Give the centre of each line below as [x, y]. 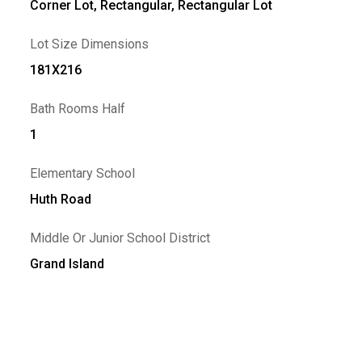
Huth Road [61, 199]
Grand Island [67, 264]
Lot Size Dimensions [90, 44]
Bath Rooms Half [78, 109]
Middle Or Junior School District [120, 238]
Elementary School [83, 173]
